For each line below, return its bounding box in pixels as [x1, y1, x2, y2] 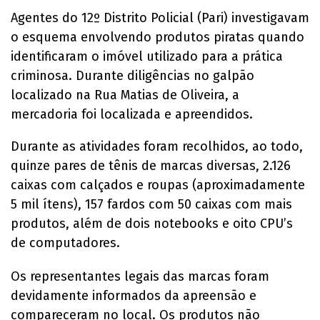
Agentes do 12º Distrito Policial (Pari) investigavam [11, 9, 309, 26]
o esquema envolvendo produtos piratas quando [11, 29, 304, 45]
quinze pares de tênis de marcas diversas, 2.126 [11, 157, 291, 174]
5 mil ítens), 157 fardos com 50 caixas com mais [11, 196, 292, 212]
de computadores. [11, 234, 120, 251]
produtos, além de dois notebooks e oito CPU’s [11, 215, 293, 231]
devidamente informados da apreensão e [11, 287, 256, 304]
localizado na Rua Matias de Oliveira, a [11, 86, 239, 103]
